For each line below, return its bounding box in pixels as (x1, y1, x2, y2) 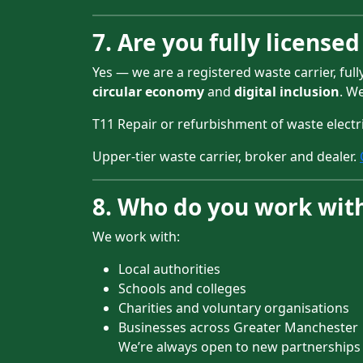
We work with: (92, 228, 180, 246)
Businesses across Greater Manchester (118, 318, 358, 336)
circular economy (92, 83, 204, 100)
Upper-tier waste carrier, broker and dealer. (92, 147, 360, 165)
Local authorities (118, 260, 220, 278)
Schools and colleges (118, 280, 246, 297)
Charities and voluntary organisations (118, 299, 349, 317)
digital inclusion (234, 83, 340, 100)
